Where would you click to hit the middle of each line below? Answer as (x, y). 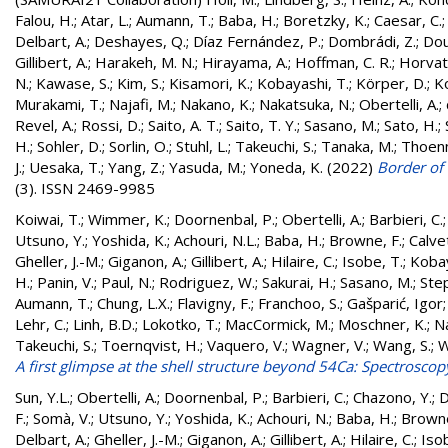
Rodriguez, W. (207, 282)
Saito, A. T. (183, 125)
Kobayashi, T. (303, 83)
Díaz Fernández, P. (257, 41)
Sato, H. (411, 125)
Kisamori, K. (209, 83)
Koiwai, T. (48, 219)
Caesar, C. (408, 20)
